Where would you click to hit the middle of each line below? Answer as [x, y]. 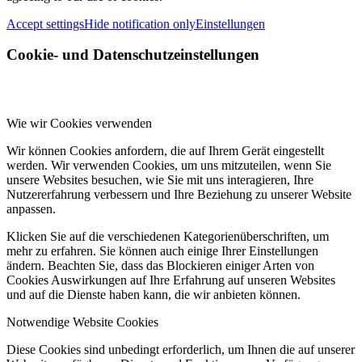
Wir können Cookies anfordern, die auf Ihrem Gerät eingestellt [165, 151]
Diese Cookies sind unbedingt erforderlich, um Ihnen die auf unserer [181, 350]
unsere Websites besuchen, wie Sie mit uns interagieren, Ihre [160, 180]
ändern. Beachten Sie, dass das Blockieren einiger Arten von [160, 266]
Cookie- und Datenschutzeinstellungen [133, 55]
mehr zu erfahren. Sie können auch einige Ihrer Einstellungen [162, 251]
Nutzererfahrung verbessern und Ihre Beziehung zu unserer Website [179, 195]
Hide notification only [140, 23]
